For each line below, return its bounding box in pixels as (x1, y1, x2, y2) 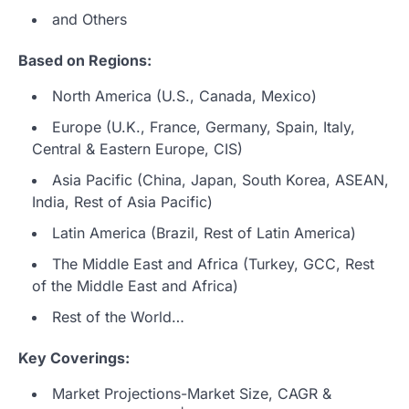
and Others (52, 9, 127, 28)
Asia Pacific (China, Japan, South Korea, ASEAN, (52, 170, 389, 189)
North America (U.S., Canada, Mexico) (52, 86, 317, 105)
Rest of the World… (52, 307, 184, 326)
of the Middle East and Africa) (32, 276, 238, 295)
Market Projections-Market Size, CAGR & (52, 383, 331, 403)
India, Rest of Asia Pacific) (32, 192, 213, 211)
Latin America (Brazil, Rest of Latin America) (52, 223, 356, 242)
